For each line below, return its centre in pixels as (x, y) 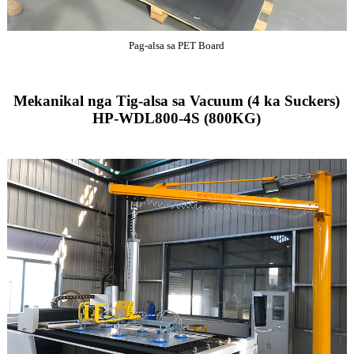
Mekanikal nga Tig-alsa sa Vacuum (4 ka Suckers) (177, 101)
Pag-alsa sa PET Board (177, 46)
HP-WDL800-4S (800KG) (177, 119)
